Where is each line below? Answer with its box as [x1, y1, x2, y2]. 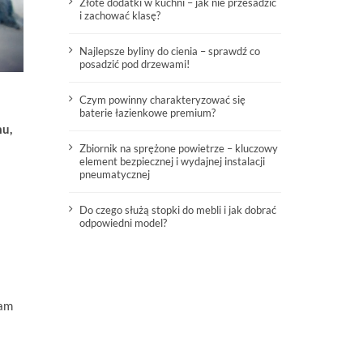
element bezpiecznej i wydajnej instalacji [79, 155, 266, 169]
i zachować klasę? [79, 9, 161, 23]
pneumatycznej [79, 168, 151, 181]
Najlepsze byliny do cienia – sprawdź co [79, 45, 261, 58]
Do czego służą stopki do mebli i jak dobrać [79, 203, 277, 217]
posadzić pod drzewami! [79, 58, 190, 71]
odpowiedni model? [79, 216, 168, 230]
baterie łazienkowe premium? [79, 106, 216, 120]
